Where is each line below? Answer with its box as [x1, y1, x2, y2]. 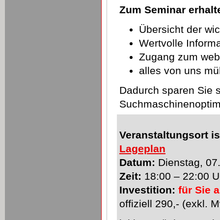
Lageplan [119, 143, 165, 154]
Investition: [119, 184, 175, 195]
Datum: [119, 157, 155, 168]
